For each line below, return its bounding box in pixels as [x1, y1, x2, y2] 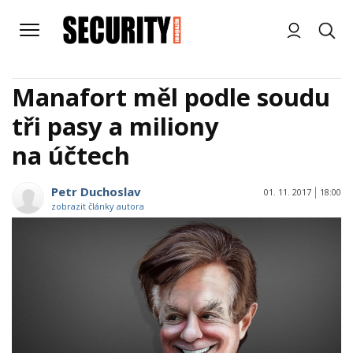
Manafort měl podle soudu [12, 80, 330, 113]
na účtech [12, 139, 130, 172]
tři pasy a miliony [12, 110, 219, 143]
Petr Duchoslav [51, 184, 141, 199]
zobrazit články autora [51, 200, 144, 212]
